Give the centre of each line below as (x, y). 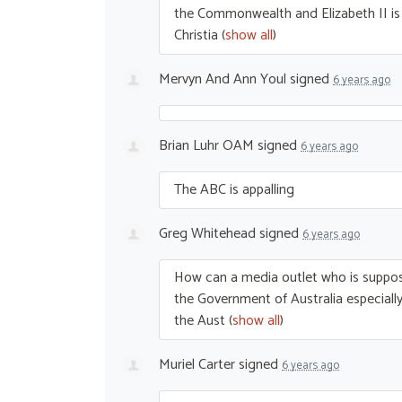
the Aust (200, 320)
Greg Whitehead (207, 233)
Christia (196, 35)
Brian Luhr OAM (206, 145)
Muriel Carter (197, 364)
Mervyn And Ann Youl (223, 79)
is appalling (260, 189)
